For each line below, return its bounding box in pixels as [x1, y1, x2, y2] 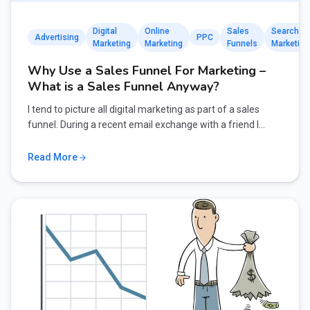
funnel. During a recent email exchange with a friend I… [28, 119, 265, 130]
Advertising [35, 33, 79, 42]
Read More [28, 152, 77, 163]
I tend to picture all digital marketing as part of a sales [28, 104, 259, 115]
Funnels [227, 39, 257, 48]
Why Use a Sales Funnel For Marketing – [28, 62, 266, 79]
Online [145, 26, 170, 36]
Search [271, 26, 299, 36]
